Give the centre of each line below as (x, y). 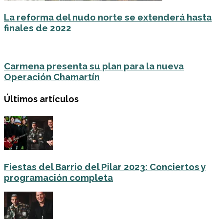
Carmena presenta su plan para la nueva (94, 66)
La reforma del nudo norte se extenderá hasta (108, 17)
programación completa (58, 177)
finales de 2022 (38, 28)
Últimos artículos (41, 99)
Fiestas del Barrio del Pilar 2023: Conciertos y (105, 166)
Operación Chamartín (52, 77)
